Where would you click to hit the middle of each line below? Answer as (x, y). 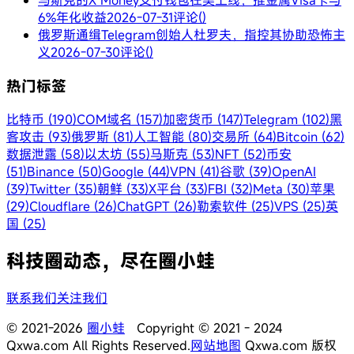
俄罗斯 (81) (102, 136)
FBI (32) (230, 188)
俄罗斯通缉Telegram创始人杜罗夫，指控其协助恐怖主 (192, 35)
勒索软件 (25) (235, 206)
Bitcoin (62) (311, 136)
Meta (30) (281, 188)
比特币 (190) (41, 119)
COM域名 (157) (120, 119)
